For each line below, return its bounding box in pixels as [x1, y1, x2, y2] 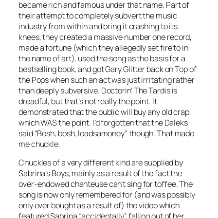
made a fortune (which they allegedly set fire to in [18, 42, 188, 53]
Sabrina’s [18, 167, 52, 179]
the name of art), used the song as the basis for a [18, 53, 185, 64]
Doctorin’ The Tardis [101, 85, 170, 96]
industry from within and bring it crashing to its [18, 20, 178, 32]
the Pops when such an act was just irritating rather [18, 74, 195, 85]
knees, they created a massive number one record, [18, 31, 192, 42]
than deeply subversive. [18, 85, 101, 96]
